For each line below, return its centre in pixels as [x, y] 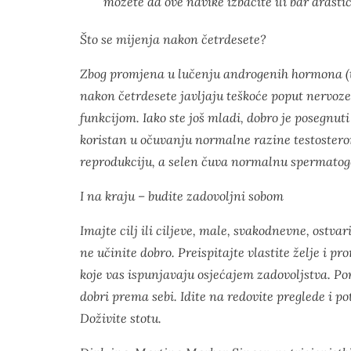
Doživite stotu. [121, 318]
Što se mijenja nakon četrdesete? [173, 39]
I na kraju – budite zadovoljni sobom [182, 196]
